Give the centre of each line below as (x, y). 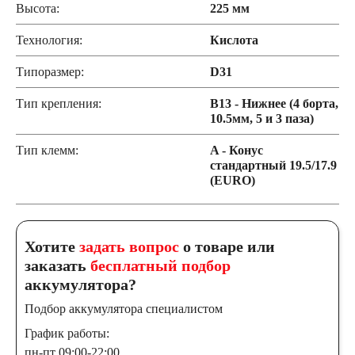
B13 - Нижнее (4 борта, (274, 103)
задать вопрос (129, 246)
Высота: (38, 8)
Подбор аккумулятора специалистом (124, 309)
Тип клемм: (47, 150)
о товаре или (227, 246)
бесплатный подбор (160, 265)
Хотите (52, 246)
